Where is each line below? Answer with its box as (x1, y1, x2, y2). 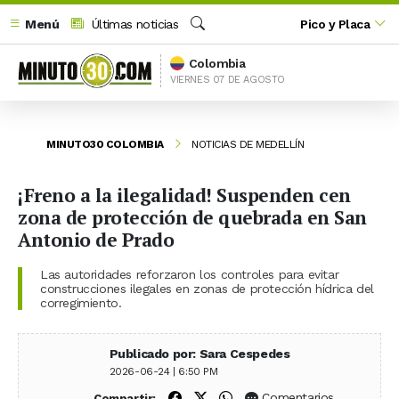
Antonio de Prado (18, 226, 174, 252)
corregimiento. (40, 295, 122, 310)
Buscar (190, 36, 228, 50)
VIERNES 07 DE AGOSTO (170, 73, 285, 85)
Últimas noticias (87, 16, 179, 31)
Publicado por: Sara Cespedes (109, 346, 290, 361)
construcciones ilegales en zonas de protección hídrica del (40, 281, 374, 296)
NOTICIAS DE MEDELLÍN (191, 137, 304, 151)
